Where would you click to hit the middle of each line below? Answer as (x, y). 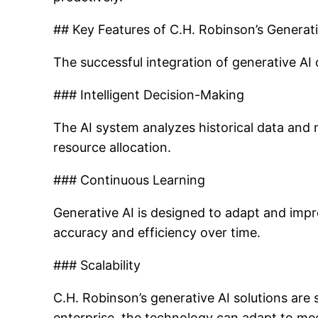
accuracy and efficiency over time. (157, 232)
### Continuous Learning (130, 180)
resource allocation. (113, 147)
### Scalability (97, 265)
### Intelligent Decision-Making (149, 95)
